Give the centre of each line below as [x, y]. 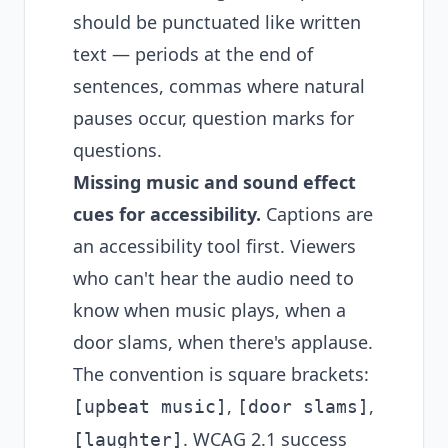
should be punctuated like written [217, 22]
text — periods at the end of [193, 54]
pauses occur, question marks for [213, 118]
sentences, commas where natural [219, 86]
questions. [117, 150]
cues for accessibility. [167, 214]
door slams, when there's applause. [223, 342]
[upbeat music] [150, 406]
